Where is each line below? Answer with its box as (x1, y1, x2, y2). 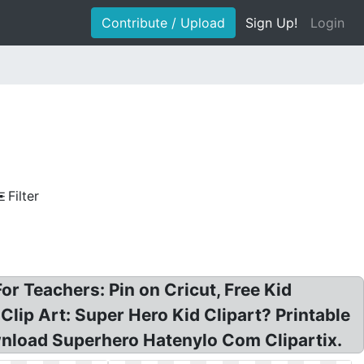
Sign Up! (245, 15, 297, 31)
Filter (8, 188, 39, 204)
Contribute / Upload (102, 15, 225, 31)
